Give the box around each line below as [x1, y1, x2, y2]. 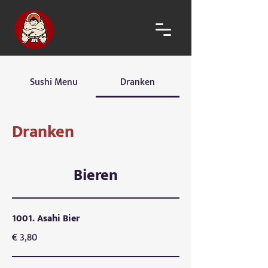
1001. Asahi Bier [12, 211, 80, 227]
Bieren [74, 163, 118, 188]
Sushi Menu [30, 74, 78, 90]
